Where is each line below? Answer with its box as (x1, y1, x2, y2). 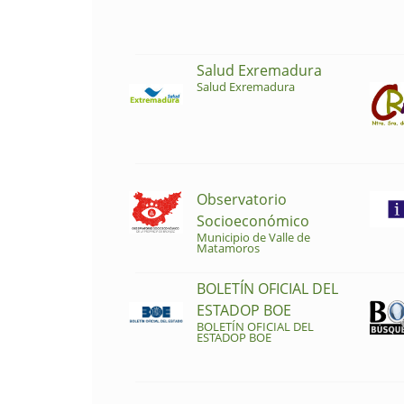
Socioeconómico (197, 210, 309, 231)
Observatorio (197, 188, 287, 209)
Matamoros (197, 239, 260, 256)
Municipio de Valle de (197, 228, 310, 245)
